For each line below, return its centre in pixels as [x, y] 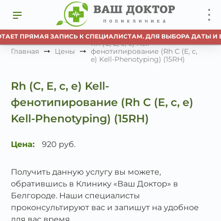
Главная [25, 51]
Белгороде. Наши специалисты [76, 196]
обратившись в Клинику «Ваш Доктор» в [95, 184]
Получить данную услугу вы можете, [86, 172]
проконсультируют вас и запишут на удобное [105, 207]
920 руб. [59, 144]
